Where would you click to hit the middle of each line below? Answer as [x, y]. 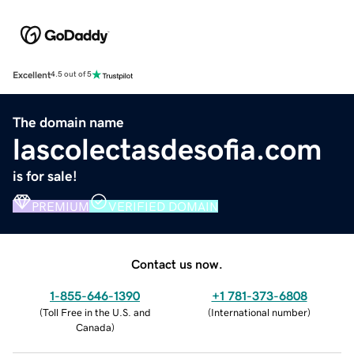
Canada [93, 327]
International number [259, 312]
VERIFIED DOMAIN [163, 206]
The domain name [68, 122]
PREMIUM [60, 206]
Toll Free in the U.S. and [96, 312]
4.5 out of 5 [71, 75]
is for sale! [45, 176]
